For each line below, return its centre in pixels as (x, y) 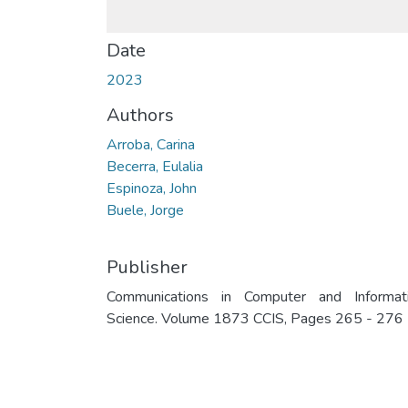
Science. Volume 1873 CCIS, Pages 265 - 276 (255, 319)
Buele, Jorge (145, 210)
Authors (140, 115)
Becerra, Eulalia (155, 167)
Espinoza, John (152, 189)
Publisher (147, 267)
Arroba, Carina (151, 145)
